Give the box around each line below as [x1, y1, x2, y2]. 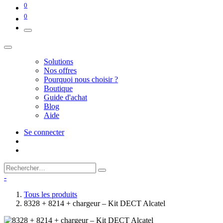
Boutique [44, 84, 73, 93]
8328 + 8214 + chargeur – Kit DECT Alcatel [24, 199, 165, 208]
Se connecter [24, 128, 64, 137]
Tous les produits [24, 190, 77, 199]
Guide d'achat [44, 93, 87, 102]
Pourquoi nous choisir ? [44, 75, 118, 84]
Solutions [44, 57, 73, 66]
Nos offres [44, 66, 77, 75]
